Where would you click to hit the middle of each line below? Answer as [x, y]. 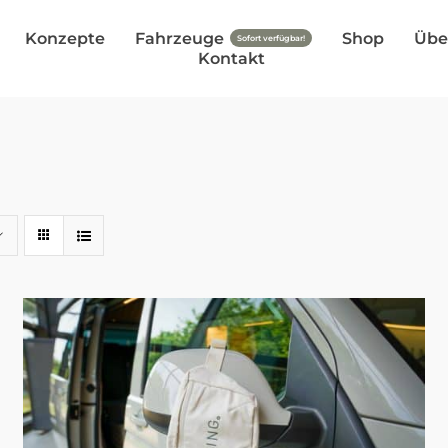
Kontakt [231, 58]
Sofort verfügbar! [270, 38]
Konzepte [64, 38]
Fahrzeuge [179, 38]
